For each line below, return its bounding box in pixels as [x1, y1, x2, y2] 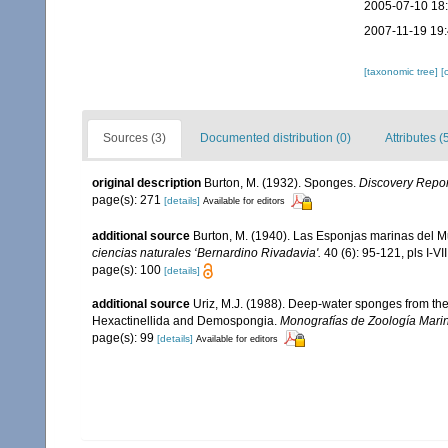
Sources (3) [103, 131, 166, 146]
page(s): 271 [92, 193, 164, 208]
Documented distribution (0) [200, 131, 351, 146]
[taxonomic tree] [363, 66, 441, 78]
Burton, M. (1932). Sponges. [204, 176, 359, 191]
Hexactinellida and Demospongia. [92, 313, 280, 328]
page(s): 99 [92, 330, 157, 345]
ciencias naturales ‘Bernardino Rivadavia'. [92, 245, 321, 260]
